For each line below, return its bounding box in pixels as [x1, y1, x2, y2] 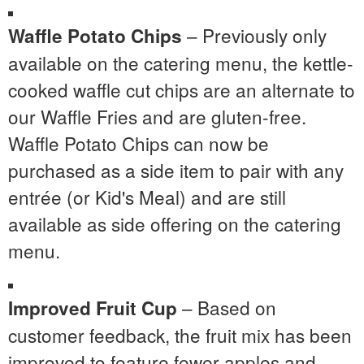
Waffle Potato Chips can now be [8, 129, 269, 156]
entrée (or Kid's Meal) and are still [8, 183, 286, 210]
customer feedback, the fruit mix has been [8, 321, 352, 348]
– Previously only [182, 21, 327, 48]
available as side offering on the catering [8, 210, 341, 236]
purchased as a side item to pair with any [8, 156, 344, 183]
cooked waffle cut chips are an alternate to [8, 76, 355, 102]
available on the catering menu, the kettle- [8, 49, 353, 76]
